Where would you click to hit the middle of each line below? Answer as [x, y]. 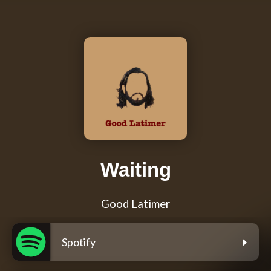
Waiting [135, 170]
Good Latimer [135, 204]
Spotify [79, 242]
